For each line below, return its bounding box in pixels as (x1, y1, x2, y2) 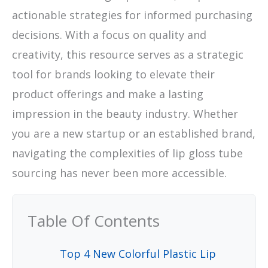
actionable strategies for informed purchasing (12, 7, 252, 22)
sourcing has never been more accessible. (12, 165, 227, 180)
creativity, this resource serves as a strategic (12, 47, 243, 62)
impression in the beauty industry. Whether (12, 106, 238, 121)
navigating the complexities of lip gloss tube (12, 145, 243, 160)
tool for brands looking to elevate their (12, 66, 215, 81)
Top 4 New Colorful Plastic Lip (60, 246, 216, 261)
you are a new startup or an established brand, (12, 126, 255, 141)
